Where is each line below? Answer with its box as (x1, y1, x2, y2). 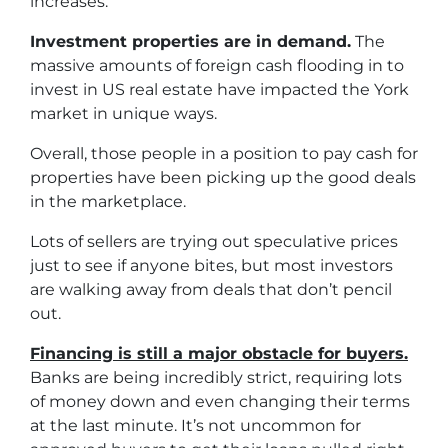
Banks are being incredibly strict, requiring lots (30, 368, 402, 388)
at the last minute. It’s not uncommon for (30, 416, 361, 436)
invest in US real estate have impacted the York (30, 80, 409, 100)
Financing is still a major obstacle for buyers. (30, 344, 408, 364)
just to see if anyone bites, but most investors (30, 256, 393, 276)
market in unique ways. (30, 104, 217, 124)
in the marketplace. (30, 192, 186, 212)
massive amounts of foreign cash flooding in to (30, 56, 404, 76)
